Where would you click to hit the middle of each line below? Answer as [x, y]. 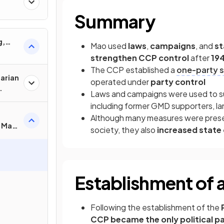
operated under [120, 82]
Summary [115, 21]
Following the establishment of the [156, 207]
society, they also [124, 130]
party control [178, 82]
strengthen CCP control [140, 58]
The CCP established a [133, 70]
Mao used [109, 46]
